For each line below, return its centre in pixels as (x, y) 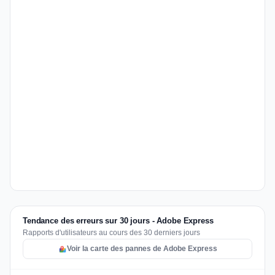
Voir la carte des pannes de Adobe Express (142, 249)
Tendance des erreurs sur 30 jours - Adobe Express (118, 221)
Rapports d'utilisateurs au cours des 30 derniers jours (111, 233)
